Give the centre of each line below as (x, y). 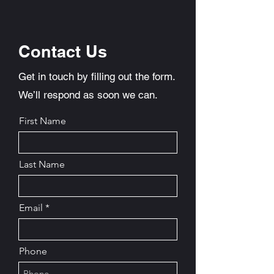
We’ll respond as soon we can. (88, 95)
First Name (43, 121)
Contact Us (63, 51)
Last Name (42, 164)
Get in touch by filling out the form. (97, 76)
